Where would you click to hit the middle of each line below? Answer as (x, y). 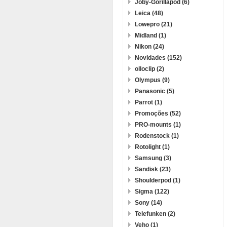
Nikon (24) (149, 47)
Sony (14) (148, 203)
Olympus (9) (152, 80)
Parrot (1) (148, 102)
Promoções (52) (158, 113)
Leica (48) (149, 13)
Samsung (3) (153, 158)
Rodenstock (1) (157, 136)
